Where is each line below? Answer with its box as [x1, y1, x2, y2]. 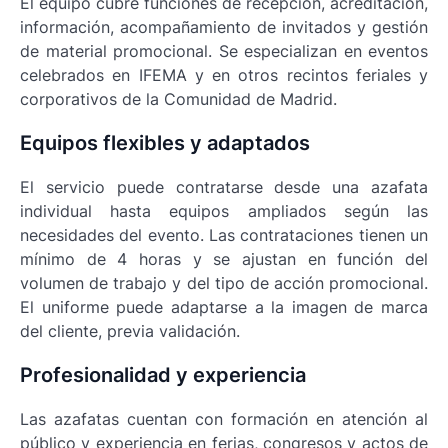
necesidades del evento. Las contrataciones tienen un [20, 225, 428, 246]
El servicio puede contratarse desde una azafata [20, 177, 428, 198]
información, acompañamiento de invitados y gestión [20, 17, 428, 38]
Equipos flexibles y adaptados [20, 131, 310, 156]
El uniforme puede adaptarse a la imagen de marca [20, 297, 428, 318]
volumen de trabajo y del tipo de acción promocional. [20, 273, 428, 294]
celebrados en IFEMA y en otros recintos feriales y [20, 65, 428, 86]
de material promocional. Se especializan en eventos [20, 41, 428, 62]
